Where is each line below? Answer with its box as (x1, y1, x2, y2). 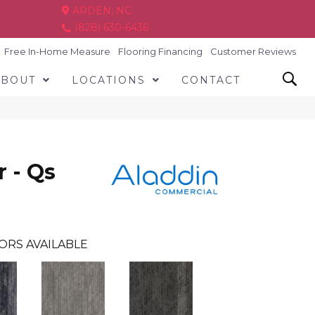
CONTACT (181, 74, 240, 86)
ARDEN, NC (69, 4, 131, 17)
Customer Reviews (210, 46, 297, 57)
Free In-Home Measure (4, 46, 111, 57)
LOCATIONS (71, 74, 146, 86)
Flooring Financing (118, 46, 203, 57)
